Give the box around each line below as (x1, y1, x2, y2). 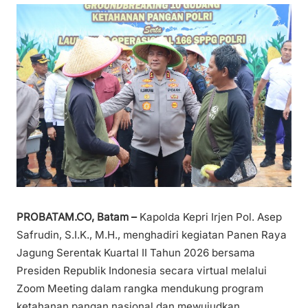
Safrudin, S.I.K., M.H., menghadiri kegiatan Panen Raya (16, 228, 287, 241)
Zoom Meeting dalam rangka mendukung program (16, 281, 263, 295)
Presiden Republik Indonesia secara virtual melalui (16, 263, 267, 277)
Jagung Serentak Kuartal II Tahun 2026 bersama (16, 245, 255, 259)
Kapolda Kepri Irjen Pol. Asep (140, 210, 282, 223)
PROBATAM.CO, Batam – (16, 210, 140, 223)
